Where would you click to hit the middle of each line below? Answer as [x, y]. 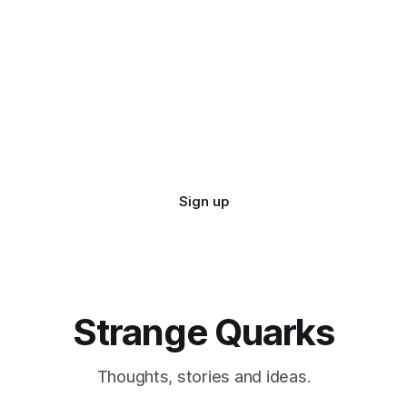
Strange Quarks [203, 333]
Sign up [203, 202]
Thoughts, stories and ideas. [203, 377]
